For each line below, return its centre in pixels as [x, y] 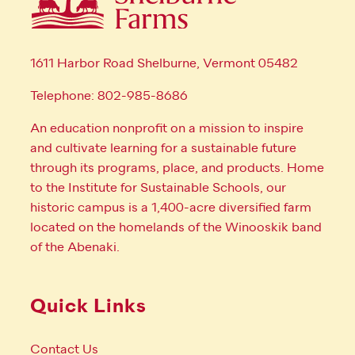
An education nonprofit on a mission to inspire [167, 129]
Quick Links [88, 307]
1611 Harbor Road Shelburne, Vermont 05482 [166, 64]
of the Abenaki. [75, 248]
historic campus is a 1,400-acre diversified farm [171, 208]
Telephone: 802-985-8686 [109, 96]
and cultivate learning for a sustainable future [163, 149]
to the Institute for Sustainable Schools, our [158, 188]
